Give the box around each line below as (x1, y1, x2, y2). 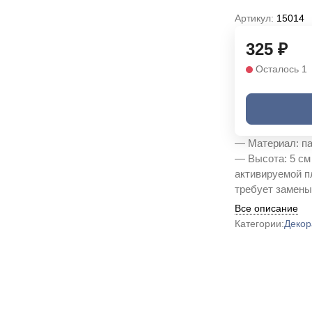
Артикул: (234, 13, 274, 24)
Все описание (234, 203, 298, 214)
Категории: (234, 218, 284, 230)
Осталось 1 (255, 63, 307, 75)
